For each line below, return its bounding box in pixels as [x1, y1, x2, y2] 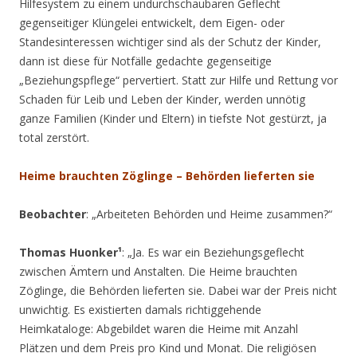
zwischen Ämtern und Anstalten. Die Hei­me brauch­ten [19, 263, 297, 279]
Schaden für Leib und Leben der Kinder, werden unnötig [19, 91, 305, 107]
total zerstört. [19, 129, 89, 145]
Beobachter [19, 206, 86, 222]
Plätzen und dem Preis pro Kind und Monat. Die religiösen [19, 339, 316, 355]
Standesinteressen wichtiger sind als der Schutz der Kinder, [19, 33, 321, 49]
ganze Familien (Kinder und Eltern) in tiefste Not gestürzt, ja [19, 110, 327, 126]
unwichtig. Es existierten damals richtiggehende [19, 301, 261, 317]
